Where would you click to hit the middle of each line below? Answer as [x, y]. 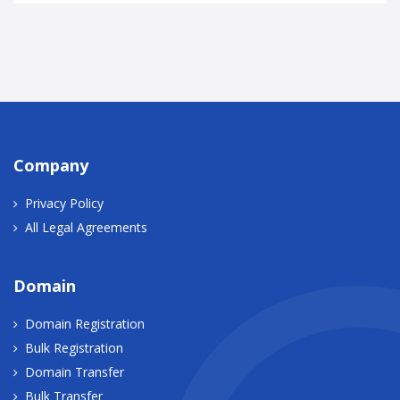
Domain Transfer [75, 371]
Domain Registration [85, 323]
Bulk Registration [74, 347]
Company [51, 165]
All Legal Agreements [86, 227]
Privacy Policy [64, 203]
